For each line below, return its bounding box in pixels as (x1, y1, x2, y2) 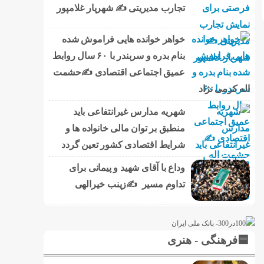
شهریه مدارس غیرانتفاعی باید (72, 106, 185, 117)
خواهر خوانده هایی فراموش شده (62, 34, 185, 44)
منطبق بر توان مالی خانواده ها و (65, 123, 185, 133)
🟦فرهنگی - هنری (167, 233, 249, 246)
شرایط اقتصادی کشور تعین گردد (61, 139, 185, 150)
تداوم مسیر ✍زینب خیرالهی (74, 179, 185, 189)
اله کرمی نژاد (199, 83, 250, 94)
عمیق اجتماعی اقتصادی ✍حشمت (52, 67, 185, 77)
